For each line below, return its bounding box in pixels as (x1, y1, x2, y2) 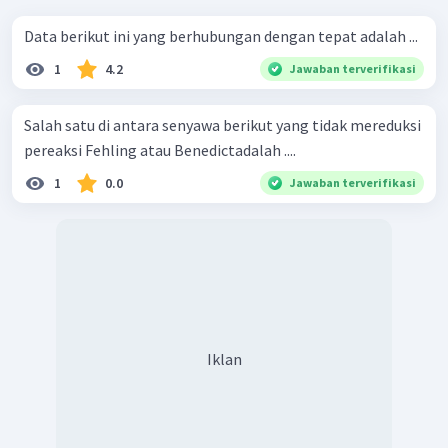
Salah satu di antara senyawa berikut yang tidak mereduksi (24, 114, 421, 135)
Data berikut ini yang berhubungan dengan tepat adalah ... (24, 25, 418, 46)
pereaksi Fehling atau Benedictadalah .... (24, 139, 296, 160)
